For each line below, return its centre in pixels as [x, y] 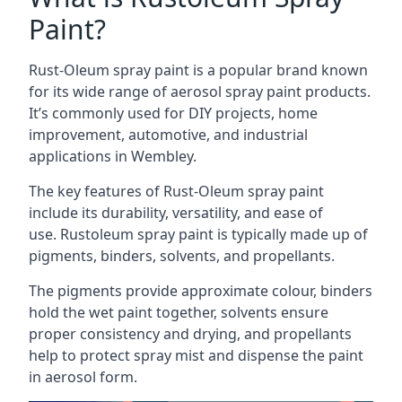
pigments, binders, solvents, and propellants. [182, 255]
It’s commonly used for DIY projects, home [173, 113]
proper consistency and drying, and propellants [190, 333]
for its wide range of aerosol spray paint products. [200, 91]
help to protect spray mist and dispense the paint [196, 355]
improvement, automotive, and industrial [168, 134]
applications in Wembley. [113, 156]
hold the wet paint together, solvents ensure [179, 312]
